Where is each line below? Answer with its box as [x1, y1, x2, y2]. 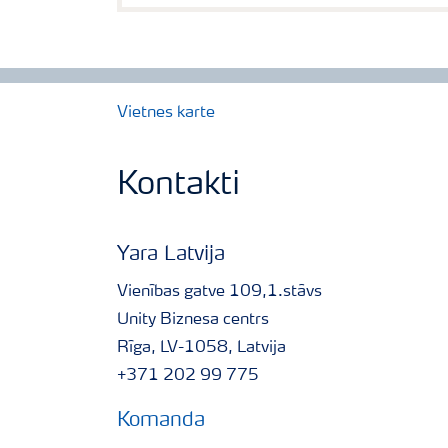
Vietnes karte [117, 105, 215, 121]
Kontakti [117, 170, 240, 202]
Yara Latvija [117, 245, 225, 265]
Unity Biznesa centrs [117, 312, 273, 328]
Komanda [117, 411, 205, 431]
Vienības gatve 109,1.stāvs [117, 284, 326, 300]
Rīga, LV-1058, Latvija [117, 340, 290, 356]
